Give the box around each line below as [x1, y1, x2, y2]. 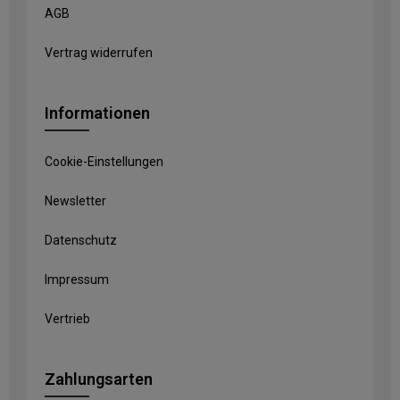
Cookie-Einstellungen [45, 154, 163, 170]
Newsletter [45, 194, 106, 209]
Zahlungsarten [45, 370, 153, 389]
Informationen [45, 104, 150, 123]
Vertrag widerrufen [45, 46, 153, 61]
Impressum [45, 272, 109, 287]
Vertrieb [45, 312, 90, 327]
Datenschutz [45, 233, 117, 248]
